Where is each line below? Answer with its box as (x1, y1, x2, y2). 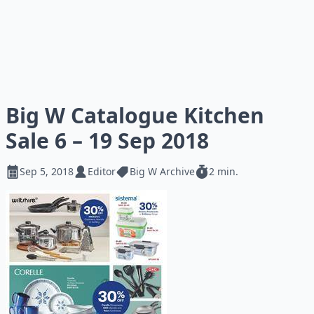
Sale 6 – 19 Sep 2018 (6, 126, 209, 155)
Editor (88, 165, 116, 178)
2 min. (209, 165, 238, 178)
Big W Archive (130, 165, 195, 178)
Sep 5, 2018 (20, 165, 74, 178)
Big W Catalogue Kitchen (6, 101, 264, 130)
